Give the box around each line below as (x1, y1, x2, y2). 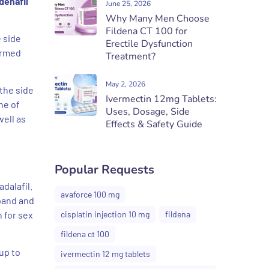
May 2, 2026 (106, 79, 145, 89)
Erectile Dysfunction (106, 37, 193, 50)
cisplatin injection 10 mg (61, 209, 150, 219)
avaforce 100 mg (61, 189, 119, 199)
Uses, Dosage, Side (106, 105, 190, 118)
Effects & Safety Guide (106, 118, 202, 131)
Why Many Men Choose (106, 12, 210, 25)
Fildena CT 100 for (106, 25, 187, 38)
